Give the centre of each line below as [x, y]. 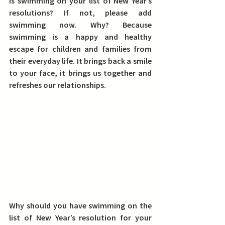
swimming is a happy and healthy [80, 37]
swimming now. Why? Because [80, 25]
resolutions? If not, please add [80, 13]
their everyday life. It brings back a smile [80, 61]
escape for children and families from [80, 49]
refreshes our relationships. [58, 85]
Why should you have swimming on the [80, 206]
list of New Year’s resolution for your [80, 218]
